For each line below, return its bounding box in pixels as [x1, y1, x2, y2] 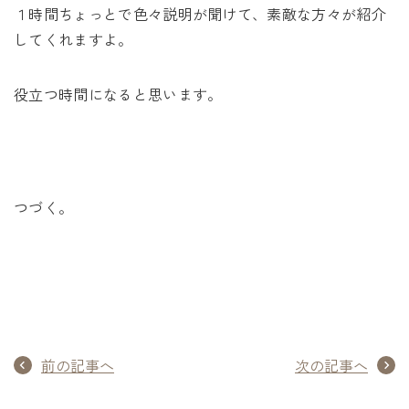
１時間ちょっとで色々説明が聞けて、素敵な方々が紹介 [14, 3, 387, 25]
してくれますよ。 [14, 28, 133, 50]
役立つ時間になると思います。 [14, 83, 223, 105]
